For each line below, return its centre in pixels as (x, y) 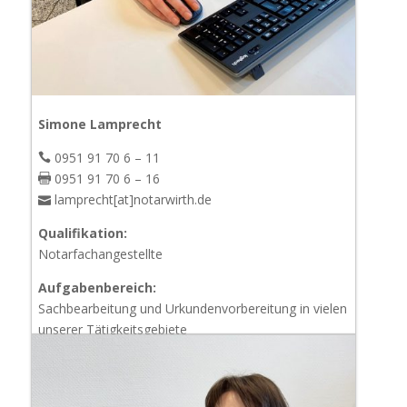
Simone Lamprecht (99, 124)
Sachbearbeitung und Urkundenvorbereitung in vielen (192, 308)
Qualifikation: (82, 233)
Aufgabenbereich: (97, 287)
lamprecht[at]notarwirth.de (131, 199)
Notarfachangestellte (100, 253)
